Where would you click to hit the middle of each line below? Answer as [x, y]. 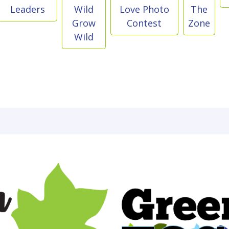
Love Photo [144, 9]
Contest [144, 23]
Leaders [28, 9]
